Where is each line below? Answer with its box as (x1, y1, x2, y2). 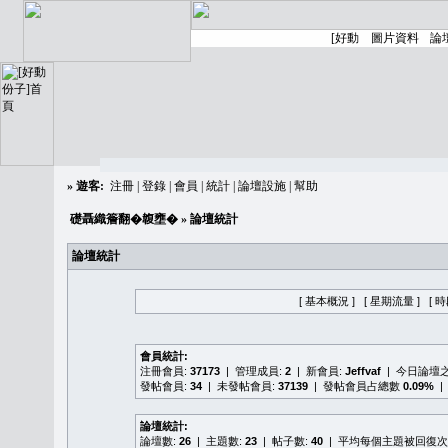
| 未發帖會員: (202, 380, 278, 392)
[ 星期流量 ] (364, 295, 420, 307)
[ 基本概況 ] (299, 295, 355, 307)
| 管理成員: (220, 365, 285, 377)
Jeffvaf (345, 365, 381, 377)
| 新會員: (291, 365, 345, 377)
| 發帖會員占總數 (308, 380, 403, 392)
